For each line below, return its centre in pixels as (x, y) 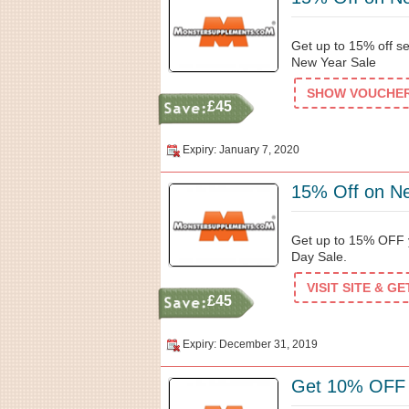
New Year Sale (334, 62)
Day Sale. (319, 257)
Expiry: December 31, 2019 (250, 344)
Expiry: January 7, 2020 (241, 150)
